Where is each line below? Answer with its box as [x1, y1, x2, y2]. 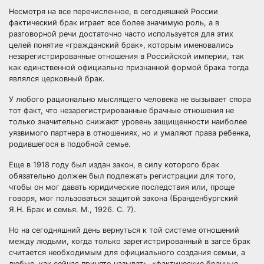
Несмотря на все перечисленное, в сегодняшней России [9, 7, 218, 16]
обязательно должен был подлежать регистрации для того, [9, 171, 236, 180]
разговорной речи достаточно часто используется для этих [9, 29, 233, 38]
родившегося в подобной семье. [9, 140, 131, 148]
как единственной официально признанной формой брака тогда [9, 63, 249, 72]
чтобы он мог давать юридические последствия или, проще [9, 183, 235, 192]
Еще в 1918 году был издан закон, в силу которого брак [9, 160, 219, 169]
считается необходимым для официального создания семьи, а [9, 248, 245, 257]
